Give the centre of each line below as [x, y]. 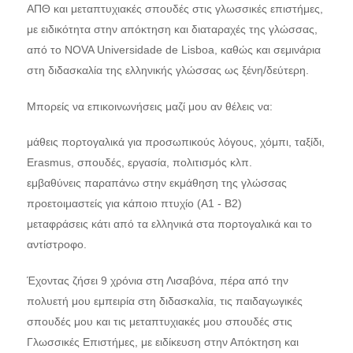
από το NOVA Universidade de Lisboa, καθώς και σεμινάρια [173, 50]
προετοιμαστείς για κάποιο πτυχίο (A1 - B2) [134, 204]
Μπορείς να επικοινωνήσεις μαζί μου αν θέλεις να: [149, 106]
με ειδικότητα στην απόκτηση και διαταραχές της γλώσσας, [172, 30]
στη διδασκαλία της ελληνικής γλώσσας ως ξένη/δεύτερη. [167, 71]
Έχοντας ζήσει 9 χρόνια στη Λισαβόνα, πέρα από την [157, 280]
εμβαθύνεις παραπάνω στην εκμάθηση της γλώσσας [156, 183]
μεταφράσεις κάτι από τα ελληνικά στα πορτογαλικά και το [169, 224]
